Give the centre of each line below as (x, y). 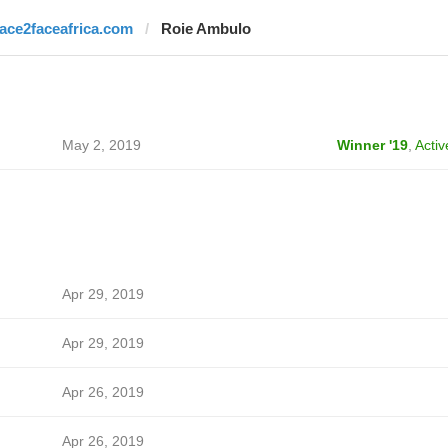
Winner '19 (372, 145)
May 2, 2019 (101, 145)
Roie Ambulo (205, 28)
